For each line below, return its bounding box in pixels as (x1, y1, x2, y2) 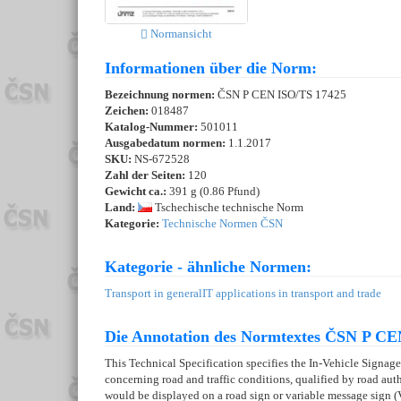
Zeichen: (105, 104, 151, 118)
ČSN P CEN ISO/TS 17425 (218, 88, 346, 102)
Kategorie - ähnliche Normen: (105, 258, 311, 277)
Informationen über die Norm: (105, 59, 317, 78)
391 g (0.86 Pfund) (166, 184, 260, 199)
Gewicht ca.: (105, 184, 166, 199)
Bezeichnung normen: (105, 88, 218, 102)
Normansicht (148, 27, 212, 41)
